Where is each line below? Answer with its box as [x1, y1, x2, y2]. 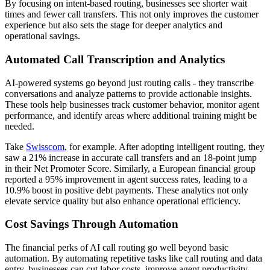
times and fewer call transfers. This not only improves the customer [5, 9, 259, 20]
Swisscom [26, 141, 64, 152]
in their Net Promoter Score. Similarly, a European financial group [5, 163, 256, 174]
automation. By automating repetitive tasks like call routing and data [5, 253, 262, 263]
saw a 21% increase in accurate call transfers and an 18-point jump [5, 152, 257, 163]
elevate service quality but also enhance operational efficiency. [5, 195, 240, 206]
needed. [5, 121, 34, 131]
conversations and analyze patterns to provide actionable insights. [5, 88, 252, 99]
